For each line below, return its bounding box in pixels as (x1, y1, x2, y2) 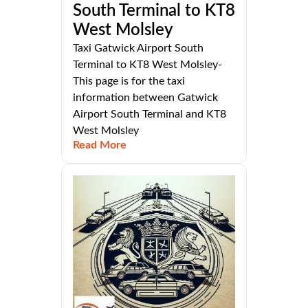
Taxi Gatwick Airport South (73, 43, 203, 54)
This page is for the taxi (73, 76, 185, 87)
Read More (73, 140, 126, 151)
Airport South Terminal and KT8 (73, 109, 226, 120)
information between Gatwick (73, 92, 218, 104)
